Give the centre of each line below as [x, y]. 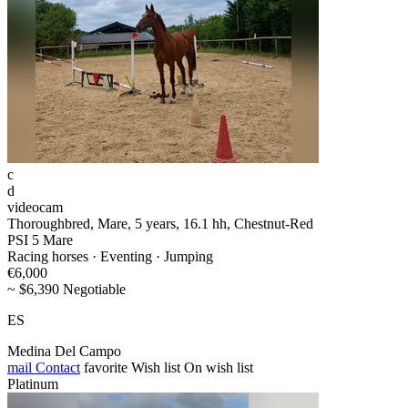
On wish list [219, 368]
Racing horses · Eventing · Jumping [110, 257]
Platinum [33, 384]
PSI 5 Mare [40, 240]
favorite [106, 368]
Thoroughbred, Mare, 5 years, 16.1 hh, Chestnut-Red [160, 224]
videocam [35, 208]
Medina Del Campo [64, 352]
